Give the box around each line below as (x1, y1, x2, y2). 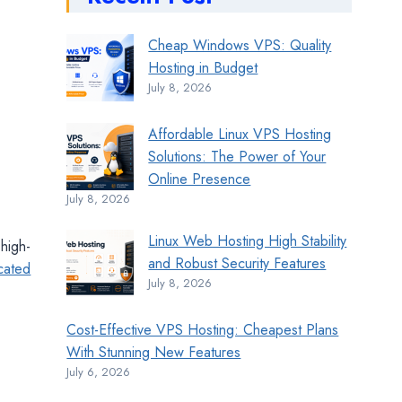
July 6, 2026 (66, 363, 131, 381)
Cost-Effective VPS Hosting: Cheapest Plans (66, 319, 339, 341)
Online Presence (148, 169, 251, 190)
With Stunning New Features (66, 342, 241, 363)
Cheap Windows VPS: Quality (148, 35, 332, 57)
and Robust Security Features (148, 253, 327, 275)
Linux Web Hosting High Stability (148, 231, 347, 252)
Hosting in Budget (148, 57, 258, 79)
